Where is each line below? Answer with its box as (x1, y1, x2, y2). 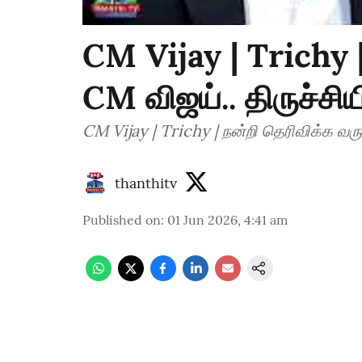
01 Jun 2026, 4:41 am (167, 212, 288, 229)
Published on (82, 212, 161, 229)
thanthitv (115, 173, 177, 192)
